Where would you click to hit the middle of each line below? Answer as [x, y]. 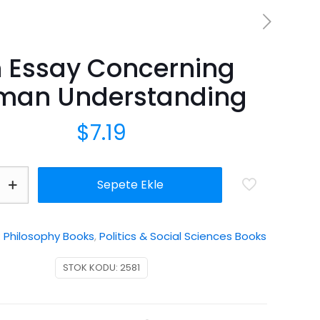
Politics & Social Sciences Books [183, 236]
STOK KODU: [91, 267]
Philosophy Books [49, 236]
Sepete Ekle [130, 185]
